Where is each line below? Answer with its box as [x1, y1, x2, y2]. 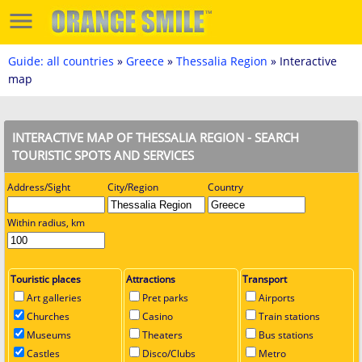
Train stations [258, 309, 320, 323]
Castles [27, 347, 60, 360]
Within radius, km [7, 216, 85, 229]
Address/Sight [7, 180, 70, 194]
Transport [242, 272, 287, 286]
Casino [142, 309, 174, 323]
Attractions [126, 272, 176, 286]
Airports [258, 291, 295, 305]
